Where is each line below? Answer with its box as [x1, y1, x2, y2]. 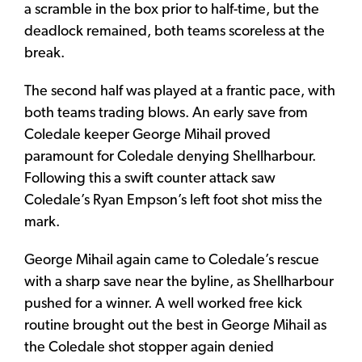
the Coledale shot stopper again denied [24, 339, 274, 356]
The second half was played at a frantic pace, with [24, 83, 335, 99]
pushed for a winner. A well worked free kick [24, 296, 302, 312]
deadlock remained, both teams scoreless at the [24, 23, 325, 40]
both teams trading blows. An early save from [24, 105, 308, 121]
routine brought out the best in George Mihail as [24, 318, 326, 334]
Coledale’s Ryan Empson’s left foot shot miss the [24, 192, 322, 208]
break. [24, 45, 65, 61]
